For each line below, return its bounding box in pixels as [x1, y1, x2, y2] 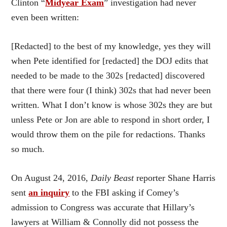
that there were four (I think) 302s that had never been [11, 85, 211, 95]
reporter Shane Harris [134, 172, 216, 183]
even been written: [11, 12, 80, 22]
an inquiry [28, 187, 70, 198]
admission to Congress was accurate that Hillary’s [11, 202, 195, 212]
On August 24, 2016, [11, 172, 91, 183]
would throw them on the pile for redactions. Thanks [11, 129, 206, 139]
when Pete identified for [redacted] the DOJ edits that [11, 55, 209, 66]
